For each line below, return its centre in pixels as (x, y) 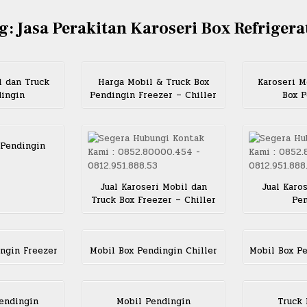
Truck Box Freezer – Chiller (153, 200)
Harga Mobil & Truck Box (153, 83)
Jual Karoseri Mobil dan (153, 187)
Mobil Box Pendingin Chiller (153, 251)
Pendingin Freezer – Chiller (153, 96)
